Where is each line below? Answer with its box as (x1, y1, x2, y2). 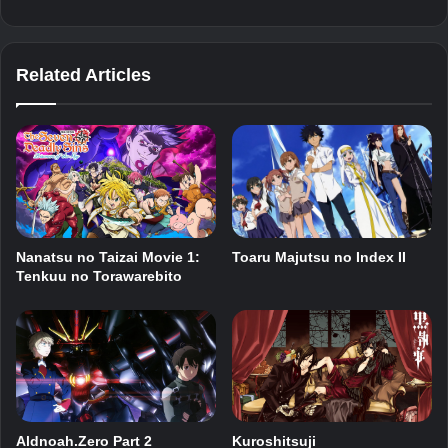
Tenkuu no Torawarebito (16, 267, 182, 284)
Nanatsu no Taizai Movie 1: (16, 248, 200, 265)
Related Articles (16, 65, 151, 86)
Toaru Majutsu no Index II (232, 248, 406, 265)
